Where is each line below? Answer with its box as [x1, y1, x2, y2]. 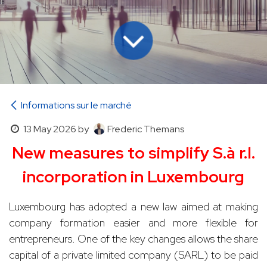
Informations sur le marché [21, 98, 132, 111]
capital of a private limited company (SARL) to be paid [9, 247, 258, 262]
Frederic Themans [107, 122, 184, 135]
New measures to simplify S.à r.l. [12, 142, 255, 163]
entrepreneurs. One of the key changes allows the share [9, 231, 258, 246]
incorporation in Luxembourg [23, 166, 244, 187]
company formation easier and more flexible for [9, 215, 258, 229]
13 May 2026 [23, 122, 76, 135]
